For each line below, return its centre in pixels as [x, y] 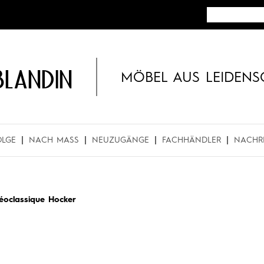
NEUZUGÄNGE [121, 140]
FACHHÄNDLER [192, 140]
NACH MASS [52, 140]
